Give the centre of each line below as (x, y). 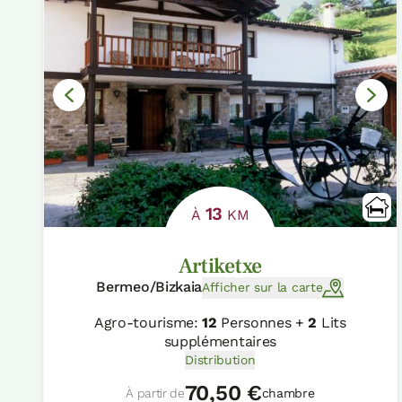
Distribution (220, 359)
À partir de (155, 393)
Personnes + (262, 322)
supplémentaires (220, 341)
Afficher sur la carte (262, 288)
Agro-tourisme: (149, 322)
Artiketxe (220, 266)
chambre (288, 393)
